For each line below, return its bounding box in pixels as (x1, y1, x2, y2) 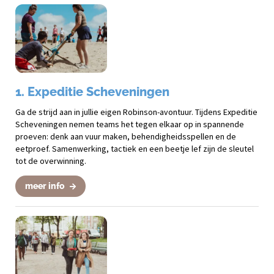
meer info (25, 181, 67, 191)
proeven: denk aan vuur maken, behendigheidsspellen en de (15, 131, 236, 143)
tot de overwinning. (15, 155, 86, 167)
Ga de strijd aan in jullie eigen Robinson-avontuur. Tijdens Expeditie (15, 106, 257, 118)
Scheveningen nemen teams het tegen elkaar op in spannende (15, 119, 244, 130)
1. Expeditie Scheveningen (15, 84, 169, 100)
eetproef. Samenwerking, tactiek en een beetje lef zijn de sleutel (15, 143, 254, 155)
